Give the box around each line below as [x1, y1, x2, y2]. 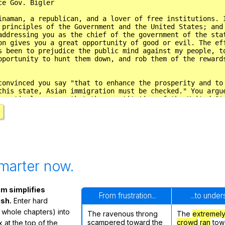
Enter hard [12, 196, 48, 205]
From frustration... [98, 191, 156, 201]
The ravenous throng [87, 209, 158, 218]
